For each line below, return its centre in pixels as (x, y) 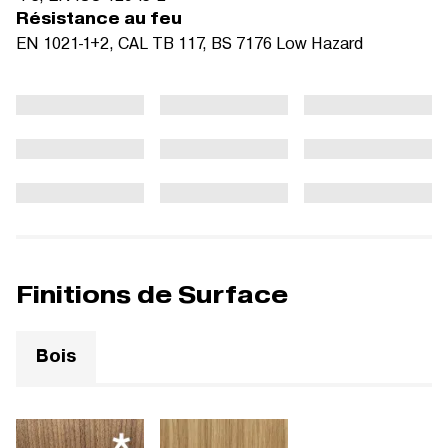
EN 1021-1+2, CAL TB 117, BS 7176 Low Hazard (189, 42)
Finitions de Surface (152, 294)
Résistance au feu (99, 18)
